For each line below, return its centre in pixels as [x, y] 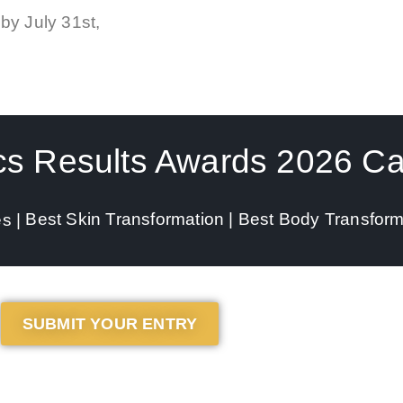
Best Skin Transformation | [132, 219]
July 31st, [60, 22]
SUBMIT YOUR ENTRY [110, 323]
